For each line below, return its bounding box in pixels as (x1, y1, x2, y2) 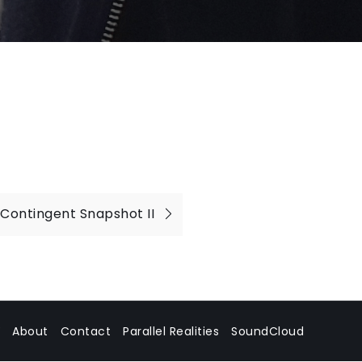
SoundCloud (231, 323, 304, 339)
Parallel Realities (123, 323, 219, 339)
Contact (60, 323, 111, 339)
